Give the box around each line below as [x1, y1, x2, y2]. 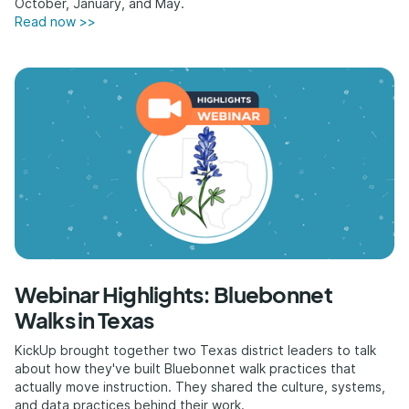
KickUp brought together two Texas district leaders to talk [15, 342, 377, 358]
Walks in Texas [15, 306, 154, 333]
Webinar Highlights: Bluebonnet [15, 280, 332, 308]
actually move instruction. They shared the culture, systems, [15, 379, 386, 394]
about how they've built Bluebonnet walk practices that [15, 361, 357, 376]
